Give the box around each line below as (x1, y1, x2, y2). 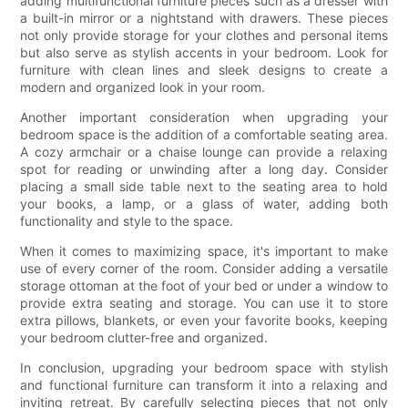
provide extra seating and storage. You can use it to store (20, 294, 388, 311)
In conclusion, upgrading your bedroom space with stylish (20, 359, 388, 375)
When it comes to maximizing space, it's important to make (20, 242, 388, 259)
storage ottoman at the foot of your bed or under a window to (20, 277, 388, 293)
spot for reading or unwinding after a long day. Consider (20, 160, 388, 177)
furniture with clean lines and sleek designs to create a (20, 61, 388, 77)
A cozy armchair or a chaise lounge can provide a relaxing (20, 143, 388, 159)
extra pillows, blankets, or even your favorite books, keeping (20, 311, 388, 328)
